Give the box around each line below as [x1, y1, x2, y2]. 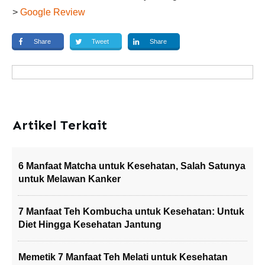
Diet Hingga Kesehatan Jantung [18, 219, 161, 230]
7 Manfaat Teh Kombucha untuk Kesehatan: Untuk [18, 206, 244, 216]
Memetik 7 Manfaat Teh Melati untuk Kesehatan [18, 252, 228, 262]
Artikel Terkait [12, 117, 107, 133]
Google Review [20, 7, 85, 17]
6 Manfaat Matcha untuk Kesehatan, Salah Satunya [18, 161, 245, 171]
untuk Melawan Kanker [18, 174, 121, 184]
